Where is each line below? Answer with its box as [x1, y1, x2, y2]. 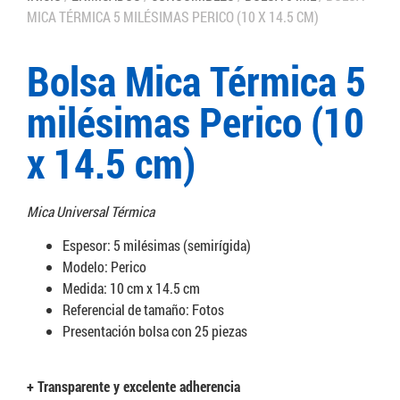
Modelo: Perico [62, 256, 146, 276]
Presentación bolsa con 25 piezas [62, 321, 247, 340]
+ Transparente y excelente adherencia [27, 377, 240, 396]
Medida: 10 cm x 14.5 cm [62, 278, 200, 297]
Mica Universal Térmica [27, 201, 154, 221]
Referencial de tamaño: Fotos [62, 299, 224, 319]
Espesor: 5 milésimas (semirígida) [62, 235, 251, 254]
